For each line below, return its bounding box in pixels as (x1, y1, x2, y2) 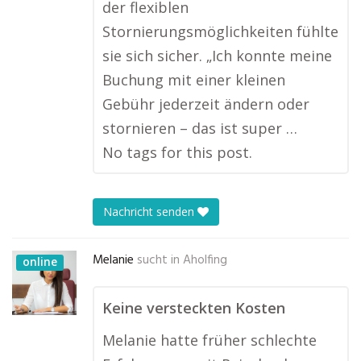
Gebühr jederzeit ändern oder (102, 94, 309, 114)
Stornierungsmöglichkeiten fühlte (102, 22, 338, 41)
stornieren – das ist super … (102, 118, 297, 138)
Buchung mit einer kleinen (102, 70, 285, 89)
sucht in (137, 251, 180, 270)
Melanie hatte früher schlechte (102, 330, 317, 350)
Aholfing (183, 251, 227, 270)
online (23, 254, 58, 269)
